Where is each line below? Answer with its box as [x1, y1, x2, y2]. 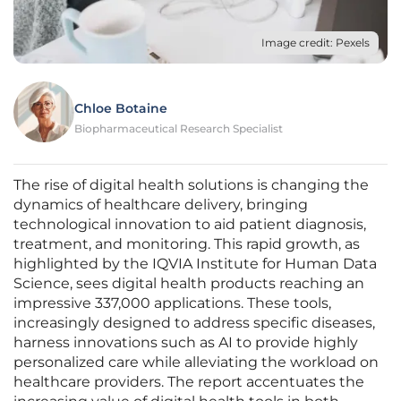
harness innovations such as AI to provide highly [13, 334, 358, 352]
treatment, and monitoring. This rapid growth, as [13, 235, 360, 253]
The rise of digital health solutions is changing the [13, 176, 369, 194]
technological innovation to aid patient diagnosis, [13, 216, 366, 234]
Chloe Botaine [74, 100, 167, 117]
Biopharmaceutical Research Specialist [74, 122, 283, 136]
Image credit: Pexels [261, 36, 370, 50]
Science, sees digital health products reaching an [13, 275, 364, 293]
